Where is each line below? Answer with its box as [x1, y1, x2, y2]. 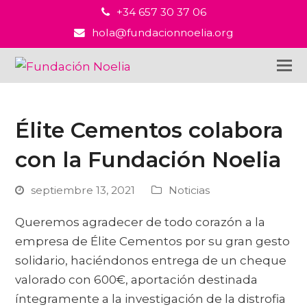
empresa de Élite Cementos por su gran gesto [15, 234, 291, 248]
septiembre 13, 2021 [31, 184, 136, 197]
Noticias [169, 184, 210, 197]
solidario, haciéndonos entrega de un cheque [15, 254, 287, 267]
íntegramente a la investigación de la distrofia [15, 292, 286, 306]
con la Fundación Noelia [15, 147, 282, 173]
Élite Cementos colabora [15, 117, 284, 143]
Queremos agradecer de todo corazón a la [15, 215, 266, 229]
